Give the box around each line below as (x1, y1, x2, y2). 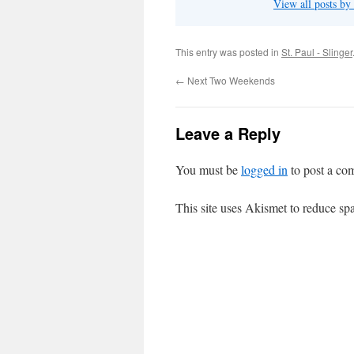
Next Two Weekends (185, 73, 275, 87)
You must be (175, 161, 241, 178)
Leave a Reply (175, 122, 281, 145)
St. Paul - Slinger (281, 45, 352, 58)
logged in (241, 161, 288, 178)
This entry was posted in (175, 45, 281, 58)
